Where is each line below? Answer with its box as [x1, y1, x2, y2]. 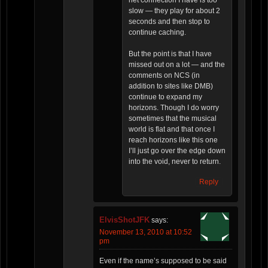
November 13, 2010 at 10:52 [99, 228, 192, 237]
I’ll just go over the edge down [129, 147, 226, 156]
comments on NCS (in [129, 71, 200, 80]
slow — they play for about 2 [129, 7, 220, 16]
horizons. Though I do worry [129, 103, 219, 112]
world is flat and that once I [129, 125, 215, 134]
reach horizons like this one [129, 136, 218, 145]
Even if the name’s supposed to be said [99, 257, 227, 266]
